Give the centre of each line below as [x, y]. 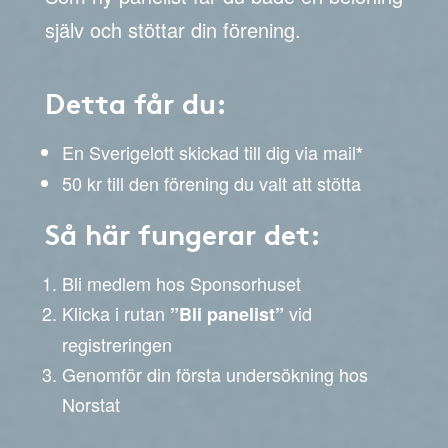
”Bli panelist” [227, 314]
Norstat [91, 404]
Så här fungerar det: [183, 233]
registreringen [117, 344]
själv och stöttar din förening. [173, 29]
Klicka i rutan [116, 313]
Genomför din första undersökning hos [215, 374]
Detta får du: [136, 102]
